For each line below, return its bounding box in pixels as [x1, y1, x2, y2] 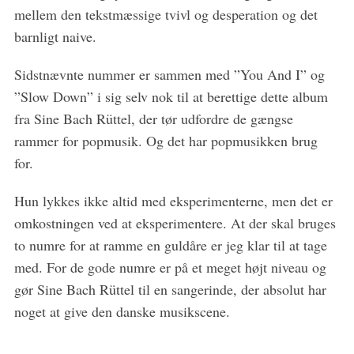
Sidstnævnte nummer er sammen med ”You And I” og [13, 65, 325, 84]
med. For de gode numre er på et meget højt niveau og [13, 258, 326, 277]
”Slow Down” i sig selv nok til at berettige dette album [13, 87, 328, 106]
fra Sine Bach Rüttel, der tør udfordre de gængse [13, 109, 293, 128]
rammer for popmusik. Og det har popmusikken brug [13, 131, 318, 150]
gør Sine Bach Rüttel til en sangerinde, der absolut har [13, 280, 326, 299]
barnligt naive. [13, 27, 96, 46]
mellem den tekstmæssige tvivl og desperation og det [13, 5, 318, 24]
